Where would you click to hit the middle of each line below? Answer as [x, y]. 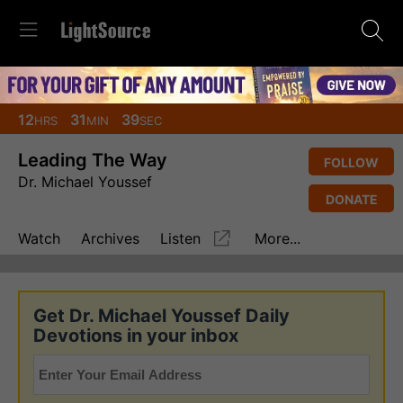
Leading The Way [93, 160]
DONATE [351, 199]
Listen [180, 239]
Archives [110, 239]
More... [278, 239]
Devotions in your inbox [136, 335]
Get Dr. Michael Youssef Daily [161, 315]
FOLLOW [351, 162]
